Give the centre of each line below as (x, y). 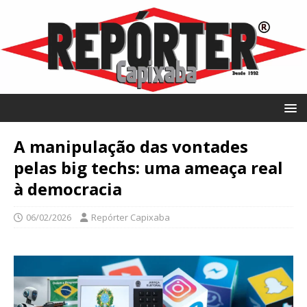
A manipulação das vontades (131, 146)
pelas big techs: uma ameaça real (148, 167)
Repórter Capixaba (131, 217)
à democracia (68, 188)
